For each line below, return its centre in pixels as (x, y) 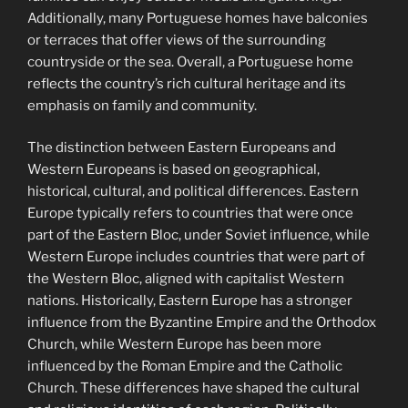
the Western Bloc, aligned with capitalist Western (186, 279)
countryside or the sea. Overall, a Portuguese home (190, 61)
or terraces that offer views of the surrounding (177, 40)
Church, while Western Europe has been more (174, 345)
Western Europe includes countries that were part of (196, 257)
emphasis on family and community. (142, 105)
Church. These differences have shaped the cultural (194, 388)
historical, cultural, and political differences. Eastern (193, 192)
